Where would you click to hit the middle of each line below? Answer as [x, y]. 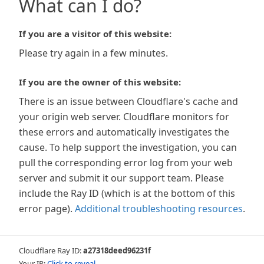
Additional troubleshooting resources [159, 209]
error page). [46, 209]
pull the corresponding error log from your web [126, 163]
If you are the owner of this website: [100, 82]
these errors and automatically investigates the [124, 132]
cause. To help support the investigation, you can [128, 147]
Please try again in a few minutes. [93, 53]
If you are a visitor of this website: [95, 34]
